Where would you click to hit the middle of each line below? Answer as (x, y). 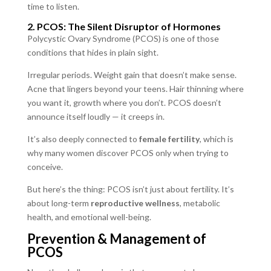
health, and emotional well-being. (89, 217)
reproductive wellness (135, 203)
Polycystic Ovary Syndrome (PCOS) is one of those (123, 38)
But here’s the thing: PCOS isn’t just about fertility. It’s (130, 189)
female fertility (169, 139)
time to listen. (53, 6)
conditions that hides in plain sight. (93, 52)
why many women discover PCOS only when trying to (128, 153)
